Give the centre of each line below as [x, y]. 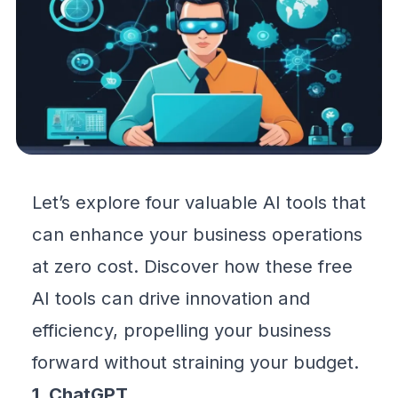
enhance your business [168, 235]
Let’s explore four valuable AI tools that [199, 203]
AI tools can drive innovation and [171, 298]
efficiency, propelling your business [182, 330]
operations [314, 235]
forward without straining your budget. [195, 362]
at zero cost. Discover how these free [192, 267]
